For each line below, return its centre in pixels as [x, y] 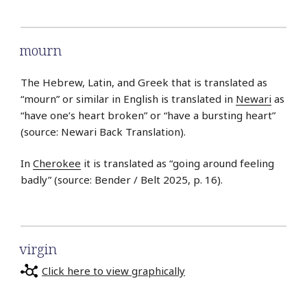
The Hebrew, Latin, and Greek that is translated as [144, 82]
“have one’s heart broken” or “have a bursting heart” [148, 115]
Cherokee [57, 163]
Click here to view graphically [113, 270]
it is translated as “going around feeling [177, 163]
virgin [38, 249]
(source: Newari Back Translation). [103, 131]
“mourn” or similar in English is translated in [128, 98]
